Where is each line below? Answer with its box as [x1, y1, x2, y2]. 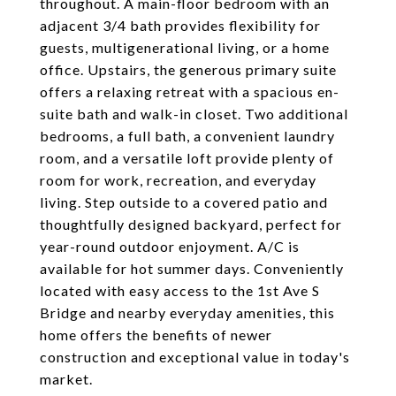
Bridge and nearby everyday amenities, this [40, 304, 335, 321]
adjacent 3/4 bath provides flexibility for [40, 17, 321, 34]
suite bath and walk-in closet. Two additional [40, 105, 348, 122]
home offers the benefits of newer [40, 326, 272, 343]
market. [40, 370, 93, 387]
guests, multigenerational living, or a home [40, 39, 330, 56]
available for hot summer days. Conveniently [40, 260, 344, 277]
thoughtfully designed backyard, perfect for [40, 216, 342, 232]
